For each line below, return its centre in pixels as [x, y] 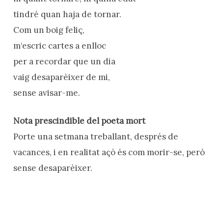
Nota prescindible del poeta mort [79, 121]
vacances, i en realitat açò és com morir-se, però [109, 152]
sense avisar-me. [46, 93]
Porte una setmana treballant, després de [96, 137]
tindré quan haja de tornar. [67, 14]
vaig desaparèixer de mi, [61, 77]
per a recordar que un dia [64, 61]
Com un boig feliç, [49, 30]
